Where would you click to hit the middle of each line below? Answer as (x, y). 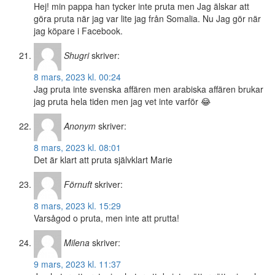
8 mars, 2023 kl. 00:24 (77, 77)
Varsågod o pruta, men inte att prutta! (107, 218)
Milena (77, 243)
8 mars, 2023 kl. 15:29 (77, 206)
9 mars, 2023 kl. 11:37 (77, 264)
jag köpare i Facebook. (78, 31)
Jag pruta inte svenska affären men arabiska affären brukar (149, 89)
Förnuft (78, 184)
